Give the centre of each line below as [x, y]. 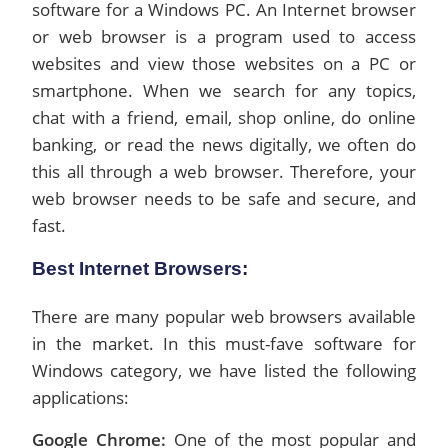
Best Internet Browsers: [140, 268]
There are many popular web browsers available [224, 316]
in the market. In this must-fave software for [224, 343]
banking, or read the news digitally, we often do [224, 144]
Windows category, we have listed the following [224, 370]
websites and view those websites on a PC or [224, 63]
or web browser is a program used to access [224, 36]
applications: [81, 397]
